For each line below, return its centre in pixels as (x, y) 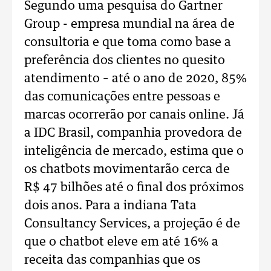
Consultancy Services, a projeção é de (132, 224)
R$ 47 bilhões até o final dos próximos (134, 188)
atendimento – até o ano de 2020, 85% (135, 79)
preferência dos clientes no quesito (125, 60)
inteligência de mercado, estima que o (134, 151)
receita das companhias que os (112, 260)
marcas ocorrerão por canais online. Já (134, 115)
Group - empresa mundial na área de (129, 24)
